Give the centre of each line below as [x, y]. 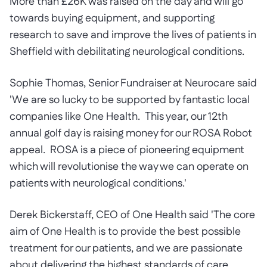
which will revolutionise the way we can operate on [129, 167]
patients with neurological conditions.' [98, 184]
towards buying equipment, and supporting [112, 18]
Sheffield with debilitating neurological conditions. [127, 52]
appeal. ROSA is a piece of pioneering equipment [127, 150]
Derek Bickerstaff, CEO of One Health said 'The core [132, 215]
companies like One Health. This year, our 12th [119, 117]
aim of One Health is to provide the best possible [125, 232]
